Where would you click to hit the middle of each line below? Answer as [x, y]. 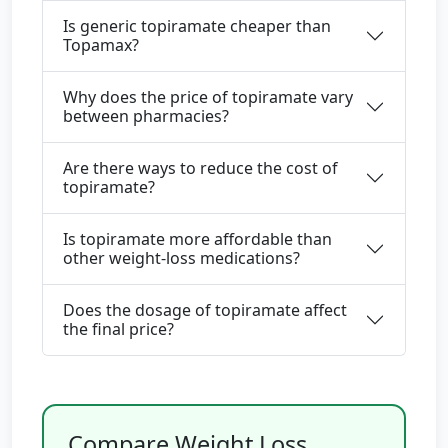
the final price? [118, 329]
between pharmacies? [146, 116]
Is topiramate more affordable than [197, 239]
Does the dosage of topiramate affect [205, 310]
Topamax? [101, 45]
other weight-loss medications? [181, 258]
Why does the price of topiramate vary [208, 97]
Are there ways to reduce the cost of [200, 168]
